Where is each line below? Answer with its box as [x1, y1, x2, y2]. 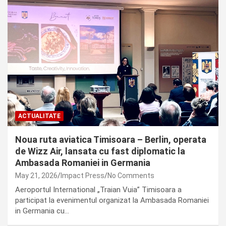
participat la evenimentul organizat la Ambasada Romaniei [15, 195, 209, 205]
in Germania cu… [15, 206, 69, 215]
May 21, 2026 [15, 171, 58, 180]
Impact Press [61, 171, 104, 180]
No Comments [107, 171, 154, 180]
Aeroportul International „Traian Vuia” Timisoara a [15, 185, 182, 194]
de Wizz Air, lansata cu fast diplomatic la [15, 145, 185, 156]
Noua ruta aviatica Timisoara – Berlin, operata [15, 134, 206, 145]
